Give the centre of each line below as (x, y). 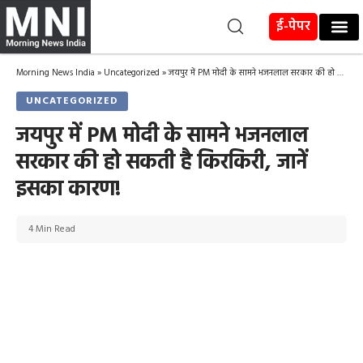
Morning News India (56, 73)
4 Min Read (52, 230)
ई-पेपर (294, 26)
